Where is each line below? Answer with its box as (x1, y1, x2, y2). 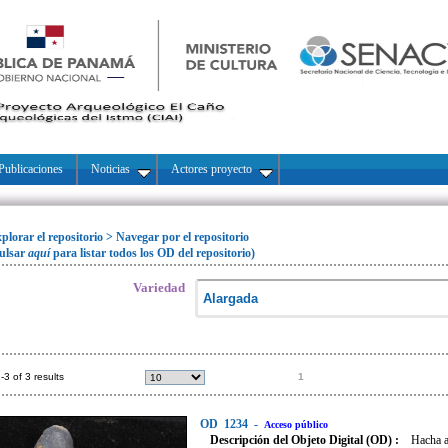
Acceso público (264, 419, 328, 430)
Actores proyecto (168, 162, 255, 176)
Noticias (88, 162, 133, 176)
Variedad (133, 280, 185, 295)
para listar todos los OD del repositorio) (53, 246, 255, 260)
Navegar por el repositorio (116, 230, 249, 244)
